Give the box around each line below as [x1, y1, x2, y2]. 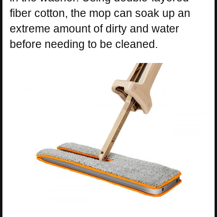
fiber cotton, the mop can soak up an [10, 6, 190, 19]
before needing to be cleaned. [10, 37, 158, 50]
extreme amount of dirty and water [10, 22, 179, 35]
